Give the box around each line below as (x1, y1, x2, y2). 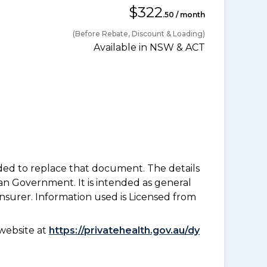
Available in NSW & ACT (94, 42, 205, 54)
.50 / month (163, 10, 205, 20)
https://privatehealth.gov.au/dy (49, 225, 200, 237)
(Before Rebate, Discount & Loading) (73, 29, 205, 39)
